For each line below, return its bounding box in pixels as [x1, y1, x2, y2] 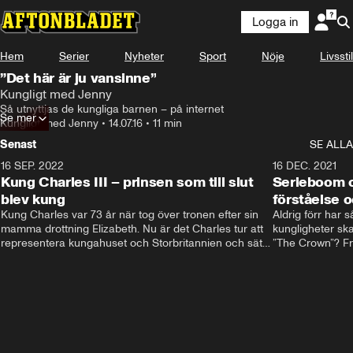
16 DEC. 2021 [272, 159, 336, 173]
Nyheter [124, 50, 164, 63]
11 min [153, 117, 182, 130]
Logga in [252, 15, 298, 29]
